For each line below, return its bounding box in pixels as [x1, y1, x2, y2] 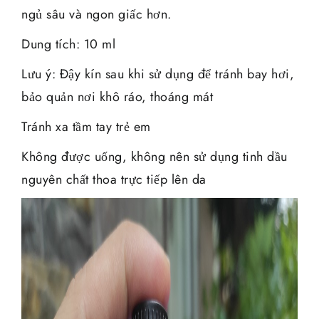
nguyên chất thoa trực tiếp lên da [21, 169, 206, 189]
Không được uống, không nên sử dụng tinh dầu [21, 147, 288, 166]
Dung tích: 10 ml [21, 34, 115, 53]
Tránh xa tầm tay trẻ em [21, 117, 151, 136]
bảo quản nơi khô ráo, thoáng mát [21, 87, 213, 106]
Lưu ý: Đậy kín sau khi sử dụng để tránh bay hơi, [21, 64, 294, 83]
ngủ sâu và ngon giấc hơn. [21, 4, 172, 23]
